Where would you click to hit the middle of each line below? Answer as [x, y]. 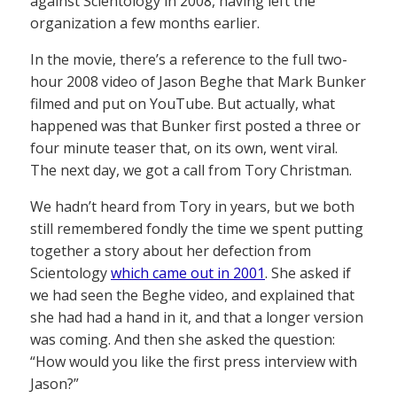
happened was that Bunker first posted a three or [195, 126]
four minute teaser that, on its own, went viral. [184, 148]
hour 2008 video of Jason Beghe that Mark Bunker [198, 82]
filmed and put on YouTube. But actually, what [183, 104]
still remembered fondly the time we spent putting [197, 229]
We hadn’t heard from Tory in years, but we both [192, 206]
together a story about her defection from [171, 251]
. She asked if [308, 273]
